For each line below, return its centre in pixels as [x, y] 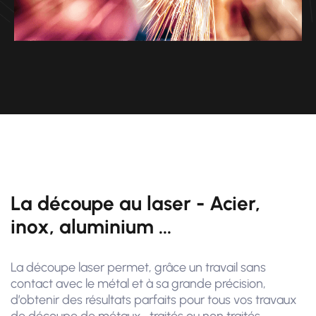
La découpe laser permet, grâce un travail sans [138, 267]
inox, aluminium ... [91, 226]
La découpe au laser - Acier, [135, 203]
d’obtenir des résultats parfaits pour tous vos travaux [154, 300]
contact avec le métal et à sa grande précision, [138, 284]
